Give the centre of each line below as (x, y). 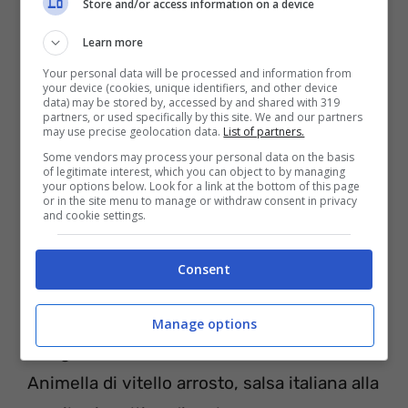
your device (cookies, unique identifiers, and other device (191, 87)
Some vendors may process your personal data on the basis (199, 157)
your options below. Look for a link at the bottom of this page (202, 186)
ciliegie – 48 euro (97, 352)
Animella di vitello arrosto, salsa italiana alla (203, 382)
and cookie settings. (95, 215)
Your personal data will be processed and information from (198, 73)
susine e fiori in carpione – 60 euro (167, 29)
